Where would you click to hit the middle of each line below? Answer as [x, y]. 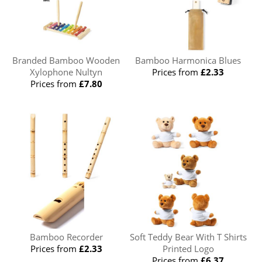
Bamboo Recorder [66, 237]
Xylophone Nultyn [66, 72]
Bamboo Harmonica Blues [188, 60]
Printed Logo [188, 248]
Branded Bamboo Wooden [66, 60]
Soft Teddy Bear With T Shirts [188, 237]
